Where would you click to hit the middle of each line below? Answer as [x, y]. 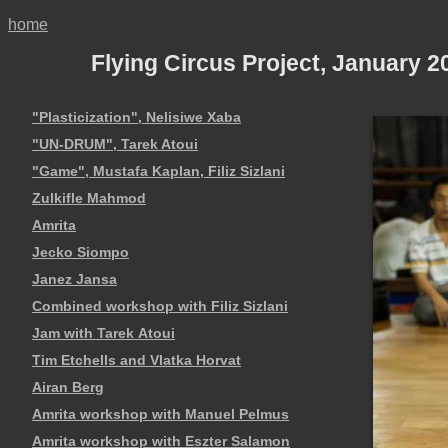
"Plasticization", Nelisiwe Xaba [136, 117]
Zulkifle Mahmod [89, 198]
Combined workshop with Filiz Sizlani [160, 306]
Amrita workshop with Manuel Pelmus [160, 414]
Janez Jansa [74, 279]
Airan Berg [68, 387]
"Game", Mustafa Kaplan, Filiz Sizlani [158, 171]
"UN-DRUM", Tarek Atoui [115, 144]
